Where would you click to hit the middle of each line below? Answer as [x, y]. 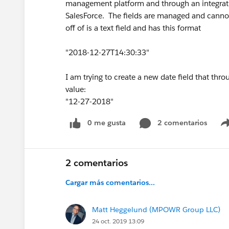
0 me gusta [107, 123]
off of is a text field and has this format [133, 28]
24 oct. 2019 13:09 [118, 221]
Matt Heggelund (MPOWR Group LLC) [156, 209]
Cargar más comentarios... [110, 182]
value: [76, 89]
